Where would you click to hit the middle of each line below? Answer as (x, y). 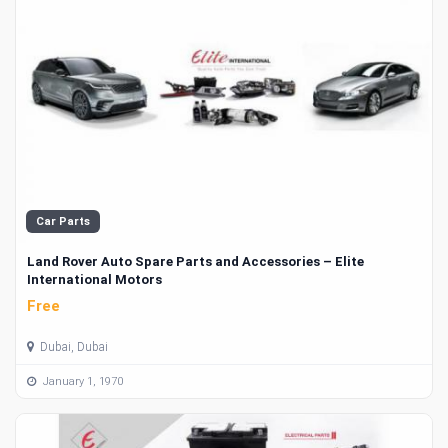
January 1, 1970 (81, 381)
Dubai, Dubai (72, 347)
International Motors (94, 279)
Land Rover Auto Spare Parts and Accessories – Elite (195, 261)
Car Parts (63, 221)
